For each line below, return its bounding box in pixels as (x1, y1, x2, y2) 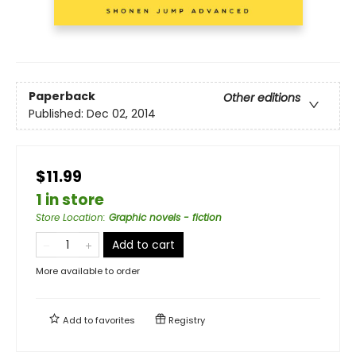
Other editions (223, 89, 300, 106)
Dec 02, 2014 (87, 105, 156, 122)
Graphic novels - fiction (109, 210, 222, 224)
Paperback (29, 87, 95, 104)
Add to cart (112, 236, 175, 253)
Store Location (36, 210, 103, 224)
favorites (95, 313, 135, 327)
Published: (29, 105, 87, 122)
